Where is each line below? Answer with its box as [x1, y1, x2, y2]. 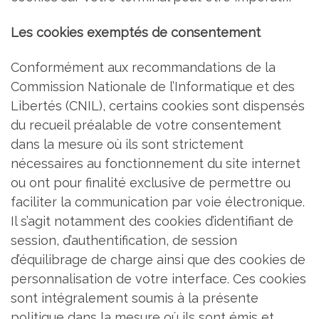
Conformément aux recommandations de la [11, 60, 276, 75]
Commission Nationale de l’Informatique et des [11, 79, 295, 95]
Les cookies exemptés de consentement [11, 24, 261, 40]
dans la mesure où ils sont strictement [11, 137, 244, 152]
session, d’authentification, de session [11, 233, 237, 249]
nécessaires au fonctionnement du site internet [11, 156, 300, 172]
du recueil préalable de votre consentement [11, 117, 281, 133]
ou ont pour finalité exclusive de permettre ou [11, 175, 291, 191]
